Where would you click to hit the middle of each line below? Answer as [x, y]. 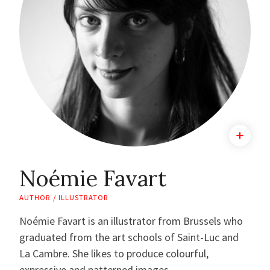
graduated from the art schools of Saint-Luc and [129, 237]
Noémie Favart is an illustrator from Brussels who [131, 221]
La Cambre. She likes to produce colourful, [114, 254]
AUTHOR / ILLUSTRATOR [64, 198]
